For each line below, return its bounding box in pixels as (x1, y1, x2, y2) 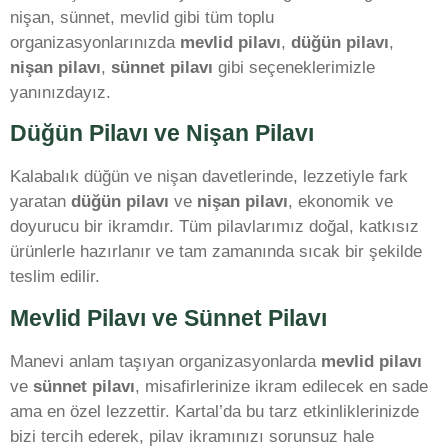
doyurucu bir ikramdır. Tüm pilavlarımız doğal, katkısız (10, 217, 419, 237)
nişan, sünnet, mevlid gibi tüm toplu (10, 8, 274, 28)
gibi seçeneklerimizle (213, 58, 375, 78)
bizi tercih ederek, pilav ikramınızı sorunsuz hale (10, 426, 374, 446)
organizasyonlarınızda (10, 33, 180, 53)
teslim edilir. (10, 267, 100, 287)
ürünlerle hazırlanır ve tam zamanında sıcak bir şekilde (10, 242, 422, 262)
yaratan (10, 192, 71, 212)
